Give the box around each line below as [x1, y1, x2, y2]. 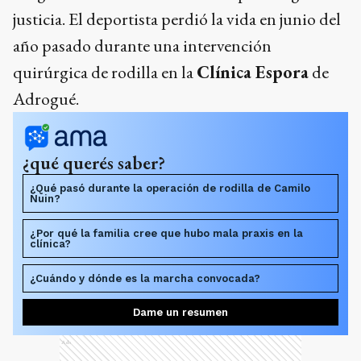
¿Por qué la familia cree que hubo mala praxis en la [30, 226, 303, 239]
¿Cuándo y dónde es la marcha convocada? [30, 272, 260, 284]
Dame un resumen [133, 305, 228, 318]
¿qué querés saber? [23, 150, 165, 175]
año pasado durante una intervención [13, 33, 272, 57]
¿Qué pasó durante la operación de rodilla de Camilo [30, 181, 310, 194]
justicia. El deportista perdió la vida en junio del [13, 6, 341, 31]
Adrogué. [13, 86, 79, 110]
